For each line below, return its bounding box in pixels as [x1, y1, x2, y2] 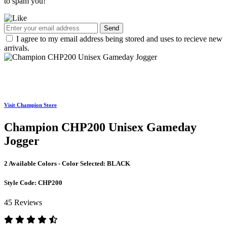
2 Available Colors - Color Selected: [4, 159, 107, 167]
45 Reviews [4, 198, 42, 207]
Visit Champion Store [4, 102, 57, 108]
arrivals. [4, 44, 29, 53]
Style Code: [4, 178, 38, 186]
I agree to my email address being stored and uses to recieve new [16, 34, 222, 44]
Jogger [4, 134, 40, 148]
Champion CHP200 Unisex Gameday [4, 121, 197, 134]
